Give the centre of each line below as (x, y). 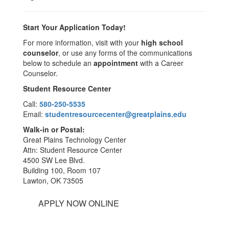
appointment (117, 63)
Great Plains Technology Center (75, 140)
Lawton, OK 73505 (53, 180)
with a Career (162, 63)
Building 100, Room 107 (62, 170)
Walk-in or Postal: (54, 129)
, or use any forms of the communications (125, 53)
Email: (34, 114)
